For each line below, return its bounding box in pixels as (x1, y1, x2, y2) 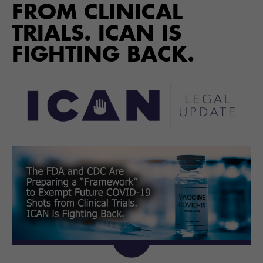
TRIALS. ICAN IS (12, 22, 181, 44)
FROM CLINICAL (12, 1, 183, 23)
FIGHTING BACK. (12, 43, 194, 65)
